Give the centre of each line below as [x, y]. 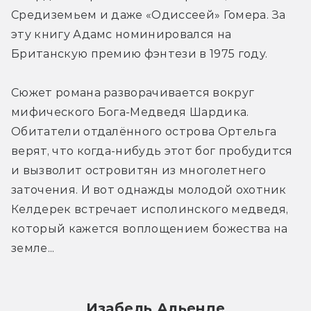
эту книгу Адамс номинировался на [121, 35]
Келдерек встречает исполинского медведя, [150, 210]
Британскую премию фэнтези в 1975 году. [140, 54]
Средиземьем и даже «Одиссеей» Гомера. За [149, 15]
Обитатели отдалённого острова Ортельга [144, 132]
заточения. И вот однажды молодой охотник [149, 190]
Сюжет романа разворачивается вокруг [133, 93]
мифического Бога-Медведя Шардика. [130, 112]
